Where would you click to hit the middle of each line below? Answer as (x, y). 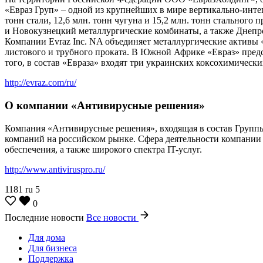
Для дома (47, 237)
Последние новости (45, 217)
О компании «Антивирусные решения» (105, 106)
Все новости (112, 217)
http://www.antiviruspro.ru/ (55, 169)
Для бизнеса (53, 248)
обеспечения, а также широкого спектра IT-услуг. (103, 149)
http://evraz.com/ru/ (41, 83)
